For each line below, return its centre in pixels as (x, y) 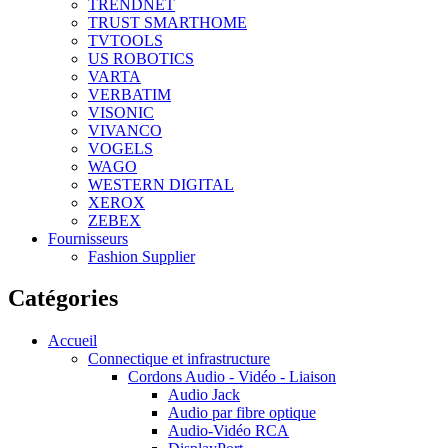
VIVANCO (125, 130)
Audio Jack (204, 395)
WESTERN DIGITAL (161, 184)
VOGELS (120, 148)
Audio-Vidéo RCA (228, 431)
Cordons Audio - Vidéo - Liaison (232, 377)
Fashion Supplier (141, 256)
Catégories (63, 298)
